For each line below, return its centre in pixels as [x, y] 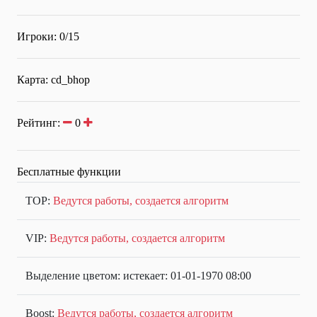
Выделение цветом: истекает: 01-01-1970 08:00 [138, 276]
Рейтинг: [40, 123]
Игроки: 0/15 [48, 37]
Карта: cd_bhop [53, 80]
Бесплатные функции [69, 172]
